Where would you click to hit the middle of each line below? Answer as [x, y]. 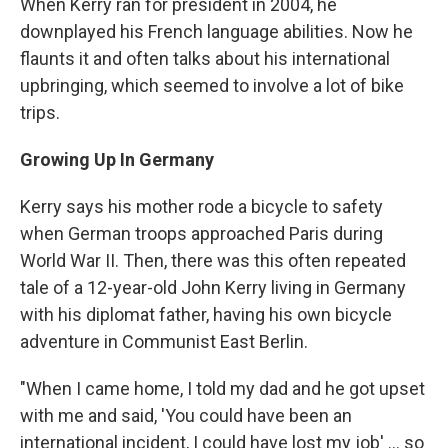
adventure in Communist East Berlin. [164, 342]
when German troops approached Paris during [201, 234]
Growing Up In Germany [117, 160]
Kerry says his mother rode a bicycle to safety [201, 207]
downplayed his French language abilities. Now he [216, 32]
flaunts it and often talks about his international [205, 59]
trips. [40, 113]
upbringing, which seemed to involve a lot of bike [212, 86]
